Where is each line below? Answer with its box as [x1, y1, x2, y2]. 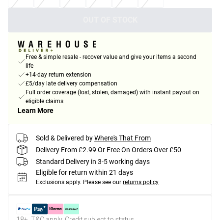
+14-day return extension [26, 71, 91, 79]
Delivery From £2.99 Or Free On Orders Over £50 [36, 145, 181, 154]
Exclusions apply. [36, 179, 82, 186]
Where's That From [94, 134, 151, 142]
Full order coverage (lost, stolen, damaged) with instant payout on [26, 89, 199, 96]
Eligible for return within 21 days [36, 168, 133, 177]
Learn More [18, 107, 54, 115]
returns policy [123, 179, 159, 186]
